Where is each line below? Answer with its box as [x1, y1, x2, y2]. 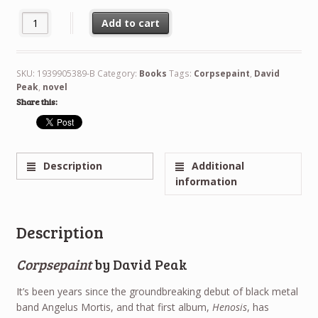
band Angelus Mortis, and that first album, [16, 300, 212, 314]
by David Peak [91, 255, 187, 274]
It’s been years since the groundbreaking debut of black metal [16, 285, 298, 299]
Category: [97, 67, 139, 80]
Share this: [16, 96, 57, 108]
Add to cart [102, 16, 160, 30]
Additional [189, 159, 245, 173]
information [175, 175, 238, 189]
